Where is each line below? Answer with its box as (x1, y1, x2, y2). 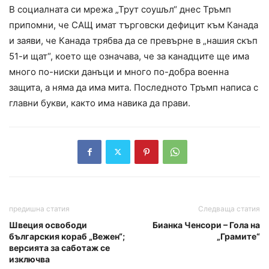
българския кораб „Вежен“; (9, 231, 125, 241)
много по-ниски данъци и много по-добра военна (9, 65, 229, 77)
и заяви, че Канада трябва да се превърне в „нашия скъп (9, 34, 258, 46)
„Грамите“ (217, 231, 260, 241)
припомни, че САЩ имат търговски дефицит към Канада (9, 19, 258, 31)
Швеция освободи (9, 219, 87, 230)
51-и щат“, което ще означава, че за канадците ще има (9, 50, 249, 62)
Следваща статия (198, 204, 260, 213)
